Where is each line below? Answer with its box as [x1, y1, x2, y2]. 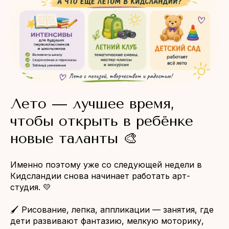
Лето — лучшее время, [10, 95, 174, 112]
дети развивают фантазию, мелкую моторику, [10, 216, 204, 226]
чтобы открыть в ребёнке [10, 112, 193, 129]
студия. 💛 [10, 182, 51, 192]
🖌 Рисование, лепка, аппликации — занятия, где [10, 204, 214, 215]
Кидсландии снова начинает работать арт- [10, 171, 190, 181]
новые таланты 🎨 [10, 130, 138, 147]
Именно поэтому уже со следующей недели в [10, 159, 202, 170]
